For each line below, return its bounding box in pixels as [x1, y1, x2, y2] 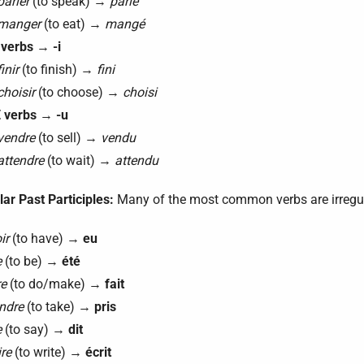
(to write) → [11, 344, 85, 360]
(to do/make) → [6, 276, 105, 292]
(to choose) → [35, 84, 123, 100]
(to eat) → [41, 16, 105, 32]
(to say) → [2, 322, 68, 337]
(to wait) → [44, 153, 115, 168]
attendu [115, 153, 158, 168]
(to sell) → [35, 130, 101, 145]
